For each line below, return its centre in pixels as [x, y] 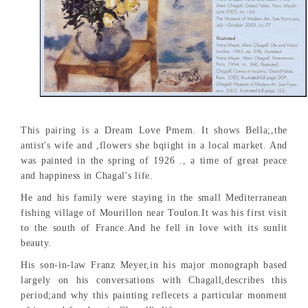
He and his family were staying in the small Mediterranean [154, 198]
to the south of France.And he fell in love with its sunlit [154, 228]
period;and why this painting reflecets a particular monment [154, 296]
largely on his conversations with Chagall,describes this [154, 280]
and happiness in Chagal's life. [87, 176]
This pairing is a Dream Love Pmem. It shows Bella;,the [154, 131]
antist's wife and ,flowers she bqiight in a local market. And [154, 146]
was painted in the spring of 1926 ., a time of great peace [154, 161]
